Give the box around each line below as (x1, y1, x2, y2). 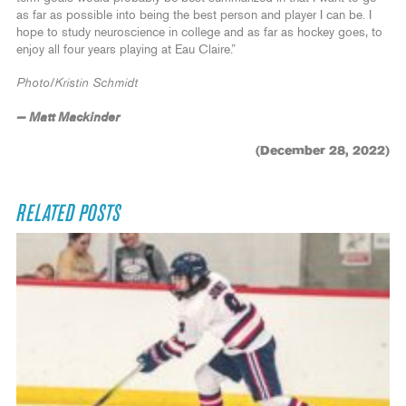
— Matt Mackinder (16, 110, 120, 126)
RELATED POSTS (16, 202, 121, 227)
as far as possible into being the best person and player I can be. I (16, 9, 372, 23)
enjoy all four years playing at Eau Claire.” (16, 43, 236, 57)
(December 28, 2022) (256, 145, 390, 159)
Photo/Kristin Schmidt (16, 77, 138, 91)
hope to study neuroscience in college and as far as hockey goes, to (16, 26, 382, 40)
